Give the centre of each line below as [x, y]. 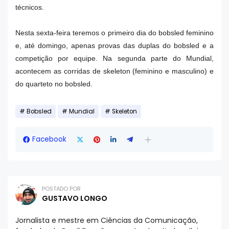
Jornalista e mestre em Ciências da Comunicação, [107, 220]
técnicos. [31, 7]
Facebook [49, 139]
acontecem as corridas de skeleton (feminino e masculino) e [114, 71]
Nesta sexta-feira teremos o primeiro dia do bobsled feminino [114, 33]
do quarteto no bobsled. [55, 84]
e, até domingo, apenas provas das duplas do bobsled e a [114, 45]
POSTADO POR [61, 189]
